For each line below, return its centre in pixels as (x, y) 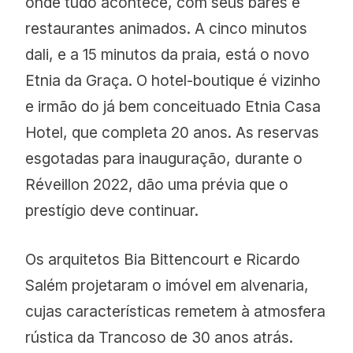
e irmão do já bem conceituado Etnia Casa (173, 107)
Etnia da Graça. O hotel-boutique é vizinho (173, 81)
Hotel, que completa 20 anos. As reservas (173, 133)
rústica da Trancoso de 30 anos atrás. (160, 337)
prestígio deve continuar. (114, 211)
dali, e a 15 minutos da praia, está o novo (168, 55)
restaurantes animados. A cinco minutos (167, 29)
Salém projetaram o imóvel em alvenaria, (167, 285)
